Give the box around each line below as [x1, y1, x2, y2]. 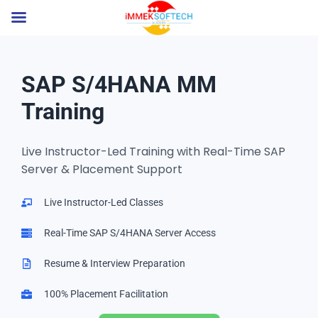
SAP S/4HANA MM [21, 71, 216, 98]
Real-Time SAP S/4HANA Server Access [43, 227, 216, 238]
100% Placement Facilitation [43, 288, 168, 300]
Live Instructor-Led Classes [43, 197, 163, 208]
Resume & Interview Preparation [43, 258, 185, 269]
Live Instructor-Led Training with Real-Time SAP [21, 143, 285, 160]
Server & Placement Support [21, 161, 182, 177]
